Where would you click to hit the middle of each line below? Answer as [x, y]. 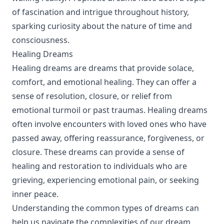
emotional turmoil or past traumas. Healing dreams [110, 110]
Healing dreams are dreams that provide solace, [103, 68]
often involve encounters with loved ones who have [109, 124]
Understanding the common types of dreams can [105, 208]
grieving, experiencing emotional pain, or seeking [105, 180]
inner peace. [35, 194]
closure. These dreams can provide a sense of [98, 152]
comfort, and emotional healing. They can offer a [104, 82]
